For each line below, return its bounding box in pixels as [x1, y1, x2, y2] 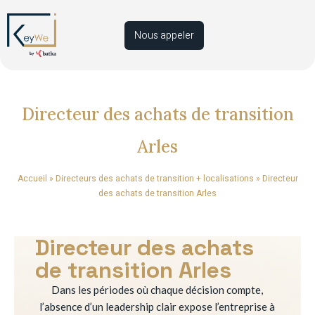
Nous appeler [134, 27, 195, 43]
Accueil [17, 172, 47, 185]
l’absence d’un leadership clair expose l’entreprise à [39, 300, 276, 313]
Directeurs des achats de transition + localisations [55, 172, 254, 185]
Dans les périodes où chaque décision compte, [51, 283, 264, 296]
